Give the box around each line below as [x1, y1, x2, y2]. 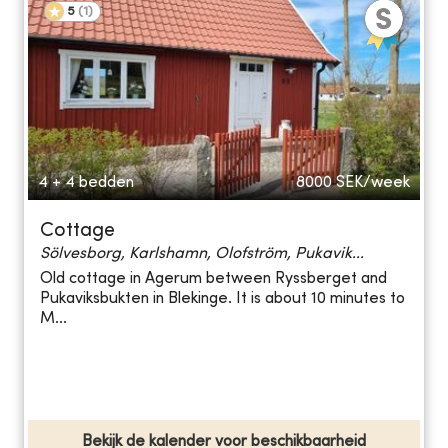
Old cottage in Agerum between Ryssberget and [40, 271, 387, 288]
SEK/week [336, 174, 410, 191]
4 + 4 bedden [38, 174, 134, 191]
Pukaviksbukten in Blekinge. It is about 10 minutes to [40, 291, 405, 308]
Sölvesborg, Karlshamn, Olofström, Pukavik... [40, 245, 364, 262]
